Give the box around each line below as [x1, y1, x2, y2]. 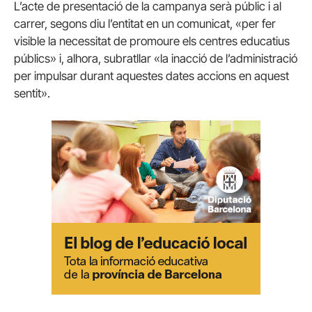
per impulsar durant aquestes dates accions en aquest [14, 68, 289, 83]
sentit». [14, 86, 50, 100]
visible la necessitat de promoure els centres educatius [14, 33, 290, 48]
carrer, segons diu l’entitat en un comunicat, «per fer [14, 16, 276, 31]
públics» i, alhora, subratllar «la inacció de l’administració [14, 51, 297, 65]
